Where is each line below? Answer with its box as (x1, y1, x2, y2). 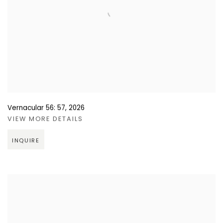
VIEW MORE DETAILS (7, 115, 83, 124)
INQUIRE (12, 137, 40, 145)
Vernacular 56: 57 (7, 104, 65, 113)
